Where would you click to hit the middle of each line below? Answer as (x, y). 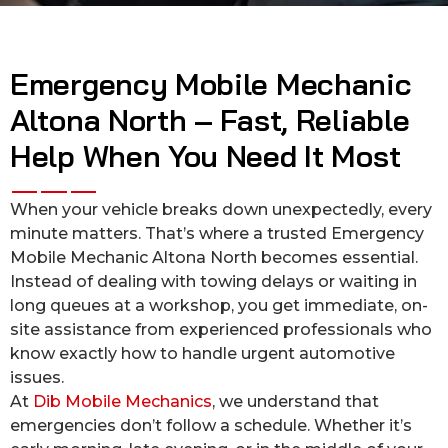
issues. (37, 377)
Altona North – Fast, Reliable (210, 120)
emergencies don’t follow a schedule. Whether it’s (211, 425)
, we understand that (295, 401)
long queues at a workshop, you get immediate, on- (219, 305)
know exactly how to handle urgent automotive (202, 353)
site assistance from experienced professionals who (221, 329)
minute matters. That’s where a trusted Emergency (217, 233)
